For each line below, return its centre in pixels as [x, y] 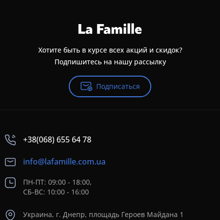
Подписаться [118, 86]
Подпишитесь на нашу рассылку [110, 61]
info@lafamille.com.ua [64, 161]
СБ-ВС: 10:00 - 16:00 [56, 192]
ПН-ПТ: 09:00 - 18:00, [57, 182]
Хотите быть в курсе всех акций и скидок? [110, 50]
